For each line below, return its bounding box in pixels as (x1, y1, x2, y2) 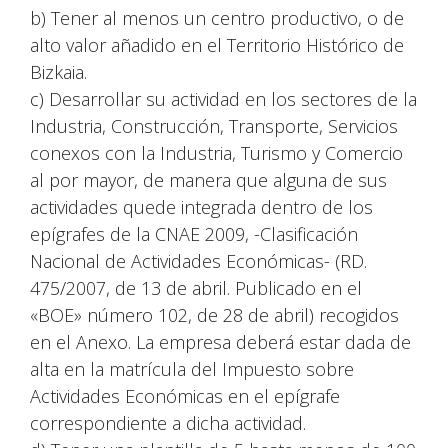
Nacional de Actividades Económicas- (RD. (30, 249, 367, 273)
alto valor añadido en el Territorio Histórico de (30, 33, 404, 57)
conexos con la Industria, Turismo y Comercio (30, 141, 403, 165)
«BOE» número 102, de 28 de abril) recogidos (30, 303, 399, 327)
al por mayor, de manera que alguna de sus (30, 168, 387, 192)
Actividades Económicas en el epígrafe (30, 384, 340, 408)
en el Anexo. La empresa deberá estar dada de (30, 330, 411, 354)
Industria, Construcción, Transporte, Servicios (30, 114, 398, 138)
